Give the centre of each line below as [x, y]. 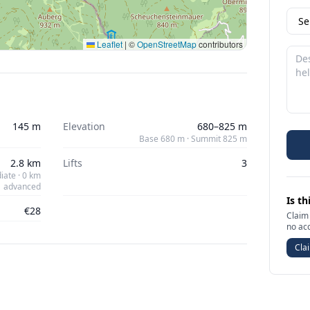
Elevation [84, 126]
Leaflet [109, 44]
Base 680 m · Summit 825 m [193, 139]
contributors [220, 44]
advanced [22, 186]
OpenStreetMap [167, 44]
